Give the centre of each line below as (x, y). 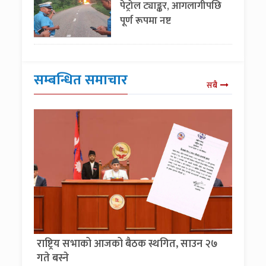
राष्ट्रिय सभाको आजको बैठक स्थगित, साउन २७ (128, 244)
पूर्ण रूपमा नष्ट (146, 21)
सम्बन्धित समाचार (81, 80)
